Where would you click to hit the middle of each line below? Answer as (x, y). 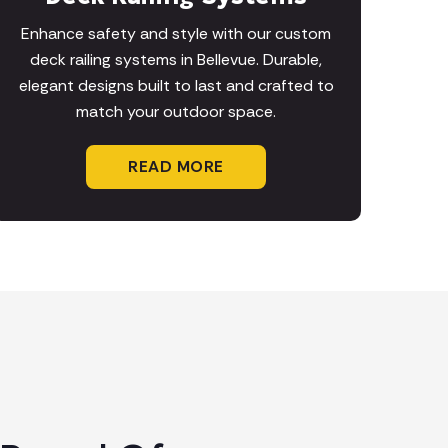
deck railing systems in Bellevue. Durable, (176, 60)
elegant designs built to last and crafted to (176, 86)
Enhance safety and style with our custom (176, 34)
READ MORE (176, 167)
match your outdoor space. (176, 112)
